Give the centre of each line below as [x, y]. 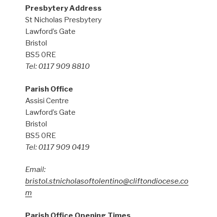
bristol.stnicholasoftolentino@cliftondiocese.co [107, 181]
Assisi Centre [47, 101]
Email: [36, 170]
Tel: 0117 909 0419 [58, 147]
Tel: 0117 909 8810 [58, 67]
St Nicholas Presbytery [64, 20]
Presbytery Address [64, 8]
